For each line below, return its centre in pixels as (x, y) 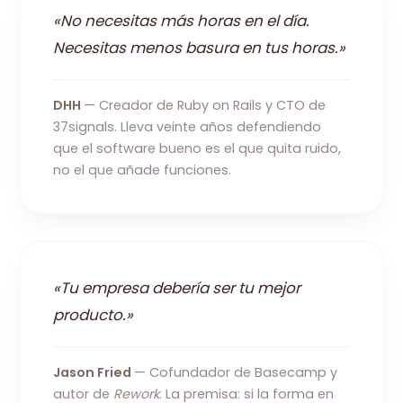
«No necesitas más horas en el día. (182, 20)
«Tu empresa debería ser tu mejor (177, 287)
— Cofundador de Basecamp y (236, 372)
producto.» (94, 314)
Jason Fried (94, 372)
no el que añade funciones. (143, 170)
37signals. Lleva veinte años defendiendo (188, 126)
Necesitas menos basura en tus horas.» (200, 47)
